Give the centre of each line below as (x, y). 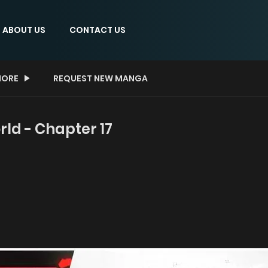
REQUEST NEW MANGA (100, 78)
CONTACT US (98, 30)
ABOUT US (24, 30)
